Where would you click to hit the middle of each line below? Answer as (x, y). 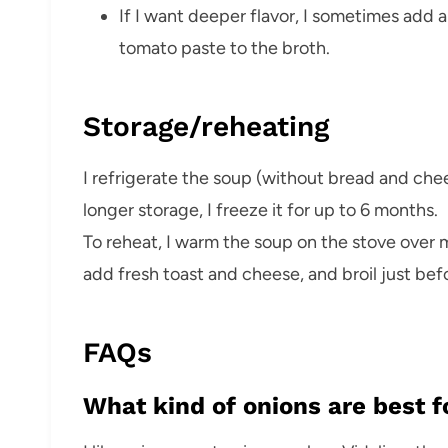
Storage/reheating (206, 126)
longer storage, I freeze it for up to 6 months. (260, 209)
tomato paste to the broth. (224, 47)
